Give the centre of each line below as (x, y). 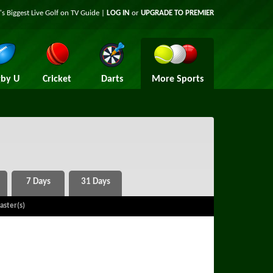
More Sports (177, 79)
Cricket (57, 79)
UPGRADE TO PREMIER (177, 13)
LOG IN (118, 13)
